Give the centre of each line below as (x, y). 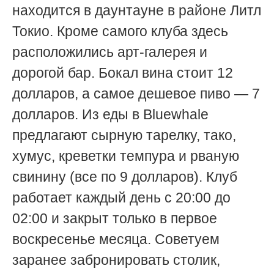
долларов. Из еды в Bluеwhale (110, 114)
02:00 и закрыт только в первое (115, 218)
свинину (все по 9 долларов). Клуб (125, 176)
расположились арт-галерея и (110, 52)
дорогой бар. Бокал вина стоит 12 (123, 72)
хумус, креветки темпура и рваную (126, 156)
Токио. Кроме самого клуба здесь (120, 31)
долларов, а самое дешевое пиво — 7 (136, 93)
